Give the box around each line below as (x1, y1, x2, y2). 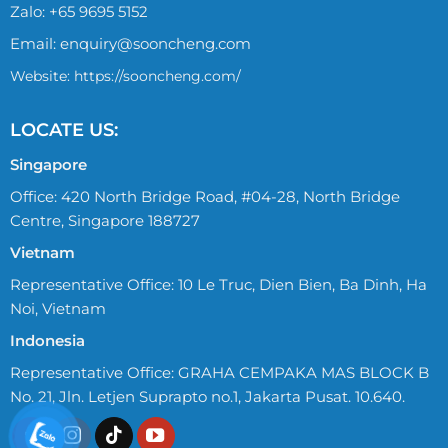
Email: (9, 34, 60, 54)
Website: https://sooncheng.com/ (9, 67, 241, 86)
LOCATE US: (9, 118, 118, 141)
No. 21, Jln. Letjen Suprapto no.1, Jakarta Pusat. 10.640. (9, 386, 405, 406)
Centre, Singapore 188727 (9, 210, 200, 230)
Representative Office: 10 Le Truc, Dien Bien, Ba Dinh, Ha (9, 274, 427, 294)
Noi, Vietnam (9, 298, 106, 318)
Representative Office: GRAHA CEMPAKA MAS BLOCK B (9, 362, 429, 382)
